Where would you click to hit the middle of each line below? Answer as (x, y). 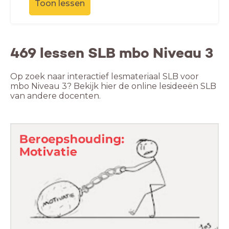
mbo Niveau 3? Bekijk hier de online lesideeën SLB (113, 86)
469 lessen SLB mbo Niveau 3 (112, 53)
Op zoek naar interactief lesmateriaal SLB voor (105, 76)
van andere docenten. (55, 96)
